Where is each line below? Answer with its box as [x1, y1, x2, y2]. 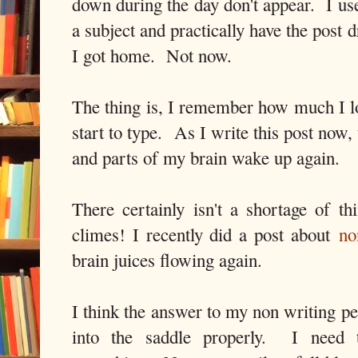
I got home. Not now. [72, 43, 232, 68]
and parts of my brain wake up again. [72, 145, 346, 170]
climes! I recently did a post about [72, 222, 339, 247]
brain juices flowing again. [72, 248, 268, 272]
